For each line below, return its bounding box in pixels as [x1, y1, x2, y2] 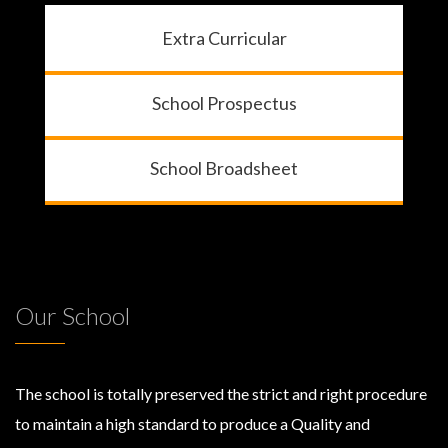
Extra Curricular [161, 26, 287, 49]
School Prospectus [151, 91, 297, 114]
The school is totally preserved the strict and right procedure [15, 383, 427, 403]
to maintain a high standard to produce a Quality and [15, 413, 370, 433]
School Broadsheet [150, 156, 298, 179]
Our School [15, 300, 130, 330]
